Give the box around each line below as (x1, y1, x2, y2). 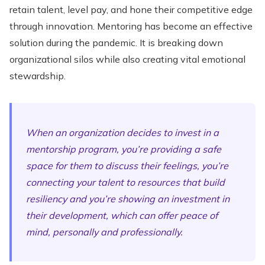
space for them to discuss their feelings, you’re (26, 160, 228, 172)
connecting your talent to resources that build (26, 176, 225, 188)
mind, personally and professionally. (26, 226, 183, 238)
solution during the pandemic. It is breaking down (9, 37, 223, 49)
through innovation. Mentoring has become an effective (9, 20, 253, 32)
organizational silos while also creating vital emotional (9, 53, 245, 65)
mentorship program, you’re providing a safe (26, 143, 221, 155)
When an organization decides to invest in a (26, 127, 219, 138)
